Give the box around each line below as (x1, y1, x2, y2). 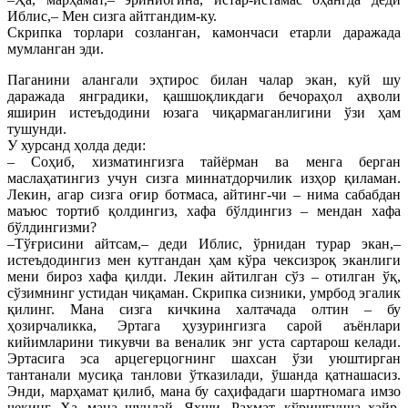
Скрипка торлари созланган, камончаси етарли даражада (7, 24, 401, 40)
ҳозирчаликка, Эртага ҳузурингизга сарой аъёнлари (7, 317, 401, 333)
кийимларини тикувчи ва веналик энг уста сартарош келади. (7, 333, 401, 350)
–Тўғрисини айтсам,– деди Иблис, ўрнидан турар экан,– (7, 235, 401, 251)
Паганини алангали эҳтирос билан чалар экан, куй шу (7, 71, 401, 87)
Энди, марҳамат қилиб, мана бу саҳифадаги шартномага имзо (7, 382, 401, 399)
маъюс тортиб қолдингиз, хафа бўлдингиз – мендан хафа (7, 202, 401, 219)
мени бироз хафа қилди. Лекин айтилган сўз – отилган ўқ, (7, 268, 401, 284)
